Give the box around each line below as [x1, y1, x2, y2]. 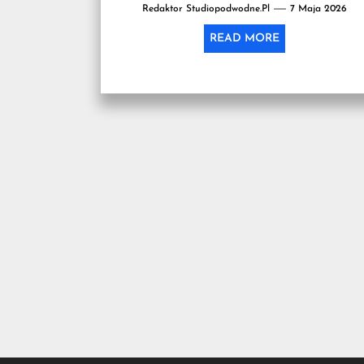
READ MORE [210, 32, 280, 45]
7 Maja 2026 [290, 3, 348, 14]
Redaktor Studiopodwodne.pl [142, 3, 271, 14]
